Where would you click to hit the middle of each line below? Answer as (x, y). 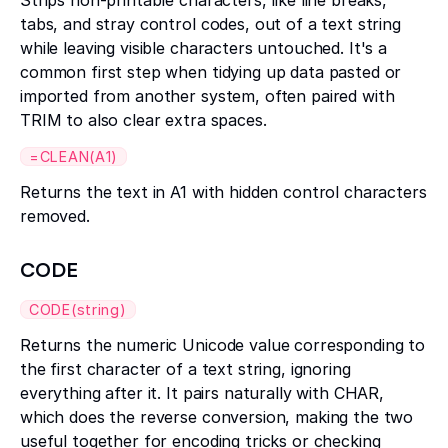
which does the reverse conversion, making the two (217, 417)
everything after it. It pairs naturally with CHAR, (202, 393)
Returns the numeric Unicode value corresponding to (222, 345)
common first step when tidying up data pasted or (211, 72)
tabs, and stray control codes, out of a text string (210, 24)
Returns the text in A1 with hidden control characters (223, 192)
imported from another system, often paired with (207, 96)
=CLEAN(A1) (74, 157)
